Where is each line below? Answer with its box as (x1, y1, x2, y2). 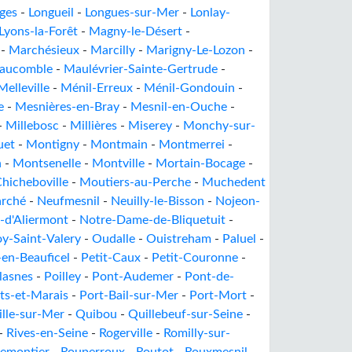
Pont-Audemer (92, 270, 174, 283)
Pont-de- (185, 270, 234, 283)
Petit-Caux (81, 251, 141, 264)
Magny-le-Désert (89, 25, 182, 38)
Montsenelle (13, 157, 81, 170)
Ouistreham (146, 233, 211, 245)
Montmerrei (159, 138, 225, 151)
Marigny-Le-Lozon (146, 44, 245, 57)
